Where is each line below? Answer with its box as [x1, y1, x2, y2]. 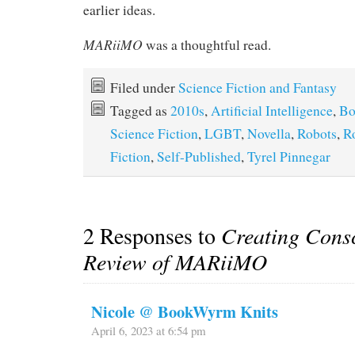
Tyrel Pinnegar [247, 147, 330, 166]
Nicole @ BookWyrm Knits [91, 300, 278, 324]
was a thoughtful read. [143, 36, 271, 55]
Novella [247, 124, 291, 143]
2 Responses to [83, 220, 221, 251]
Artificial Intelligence [211, 101, 333, 120]
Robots [297, 124, 337, 143]
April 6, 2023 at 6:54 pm [91, 323, 206, 339]
